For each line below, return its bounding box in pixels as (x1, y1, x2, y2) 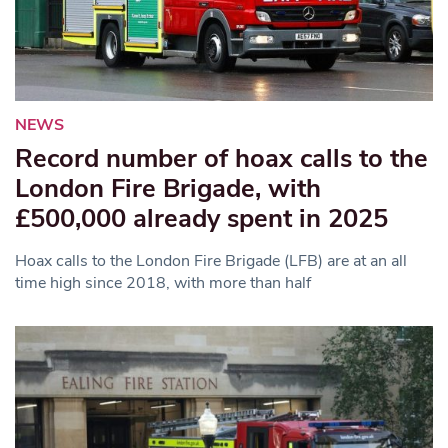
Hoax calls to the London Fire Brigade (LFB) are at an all (15, 249, 407, 272)
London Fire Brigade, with (15, 170, 321, 206)
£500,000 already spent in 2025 (15, 200, 395, 236)
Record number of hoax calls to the (15, 140, 428, 176)
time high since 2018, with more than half (15, 271, 311, 294)
